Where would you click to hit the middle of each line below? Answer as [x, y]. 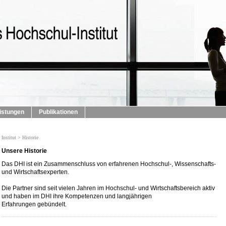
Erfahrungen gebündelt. [34, 204]
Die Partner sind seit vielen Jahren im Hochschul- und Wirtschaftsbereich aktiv [108, 188]
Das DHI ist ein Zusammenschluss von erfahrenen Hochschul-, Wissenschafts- [109, 164]
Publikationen [58, 112]
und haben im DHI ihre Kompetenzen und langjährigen [77, 196]
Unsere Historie [24, 151]
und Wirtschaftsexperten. [35, 172]
